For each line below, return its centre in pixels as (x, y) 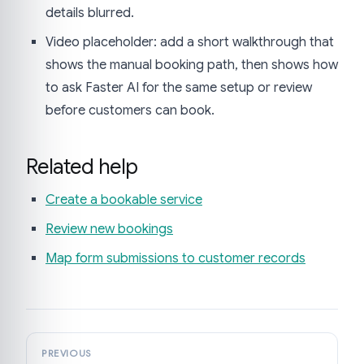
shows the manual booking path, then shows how (192, 65)
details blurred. (90, 13)
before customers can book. (130, 110)
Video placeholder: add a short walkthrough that (190, 42)
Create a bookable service (124, 200)
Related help (82, 166)
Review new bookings (109, 230)
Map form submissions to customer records (175, 259)
